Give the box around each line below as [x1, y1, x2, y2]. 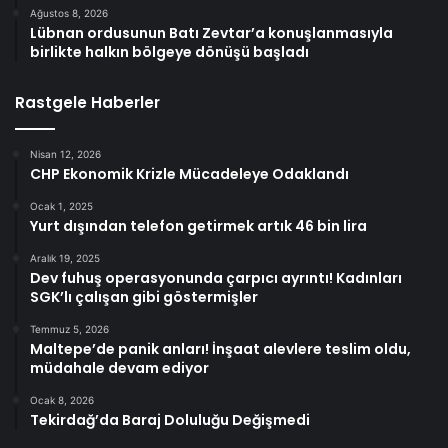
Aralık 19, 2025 [30, 252, 100, 265]
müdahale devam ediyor [30, 358, 209, 379]
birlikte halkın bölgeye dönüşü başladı [30, 42, 309, 63]
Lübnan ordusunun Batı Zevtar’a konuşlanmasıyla [30, 23, 393, 44]
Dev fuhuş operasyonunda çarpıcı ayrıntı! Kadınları [30, 268, 402, 289]
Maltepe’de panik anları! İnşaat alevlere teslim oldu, [30, 339, 411, 360]
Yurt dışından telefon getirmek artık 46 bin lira [30, 216, 367, 237]
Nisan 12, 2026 [30, 148, 101, 161]
